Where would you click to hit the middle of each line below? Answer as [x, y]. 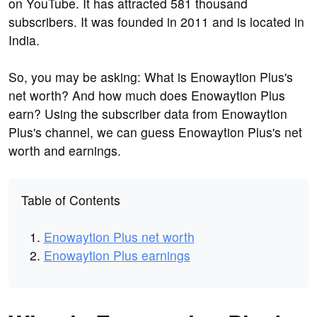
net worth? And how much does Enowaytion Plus [147, 96]
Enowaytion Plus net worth [119, 236]
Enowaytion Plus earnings [117, 255]
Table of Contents [70, 200]
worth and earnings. [65, 151]
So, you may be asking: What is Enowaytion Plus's [151, 77]
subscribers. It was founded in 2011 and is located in [156, 22]
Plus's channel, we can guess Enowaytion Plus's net [155, 132]
